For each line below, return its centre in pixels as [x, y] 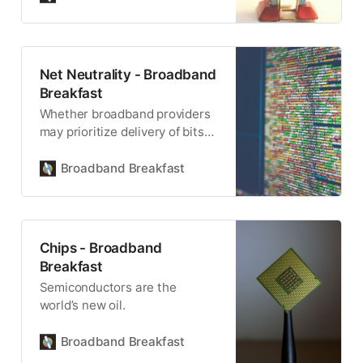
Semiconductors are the [108, 288]
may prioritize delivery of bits [122, 132]
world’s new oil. [82, 305]
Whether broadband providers [125, 114]
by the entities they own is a [120, 150]
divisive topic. [78, 168]
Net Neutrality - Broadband [128, 74]
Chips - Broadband [100, 247]
